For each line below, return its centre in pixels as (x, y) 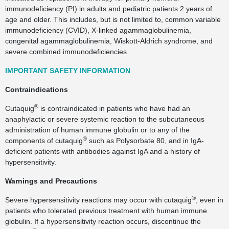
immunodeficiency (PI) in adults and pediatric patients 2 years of (109, 9)
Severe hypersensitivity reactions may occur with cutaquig (98, 200)
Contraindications (37, 89)
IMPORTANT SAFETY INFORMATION (68, 71)
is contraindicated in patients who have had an (114, 108)
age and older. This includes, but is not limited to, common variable (113, 19)
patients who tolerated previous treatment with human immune (106, 211)
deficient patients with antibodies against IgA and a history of (102, 151)
